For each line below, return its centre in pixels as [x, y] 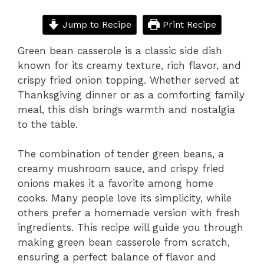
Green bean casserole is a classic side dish [120, 50]
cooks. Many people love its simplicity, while [125, 198]
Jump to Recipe [95, 24]
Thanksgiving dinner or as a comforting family [131, 95]
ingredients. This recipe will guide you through [131, 227]
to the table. [48, 124]
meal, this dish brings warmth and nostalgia [126, 109]
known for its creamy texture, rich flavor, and [129, 65]
